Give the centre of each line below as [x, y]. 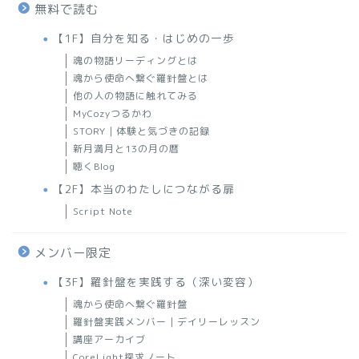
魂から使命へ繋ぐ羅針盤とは [141, 78]
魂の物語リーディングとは [135, 60]
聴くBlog [94, 166]
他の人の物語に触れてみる [135, 95]
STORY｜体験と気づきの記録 [141, 131]
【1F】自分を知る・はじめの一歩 [144, 38]
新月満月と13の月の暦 [126, 148]
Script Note [103, 211]
